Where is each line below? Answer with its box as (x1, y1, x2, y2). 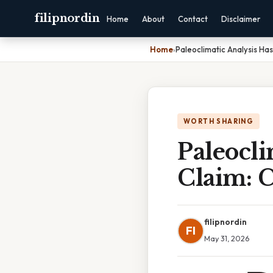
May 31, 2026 (204, 233, 249, 243)
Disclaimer (221, 14, 260, 24)
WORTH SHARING (183, 117, 254, 126)
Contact (177, 14, 208, 24)
